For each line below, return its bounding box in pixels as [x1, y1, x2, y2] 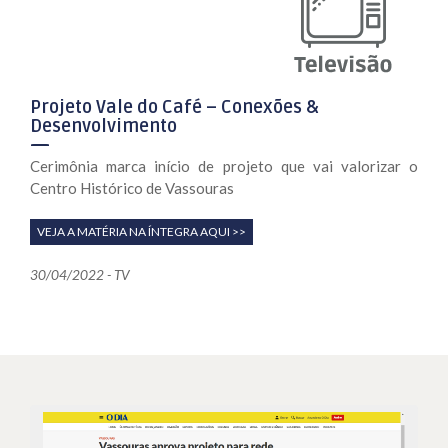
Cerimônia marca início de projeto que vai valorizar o [30, 157, 418, 176]
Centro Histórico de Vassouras [30, 179, 234, 198]
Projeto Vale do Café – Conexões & [30, 96, 319, 119]
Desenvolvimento [30, 115, 177, 138]
